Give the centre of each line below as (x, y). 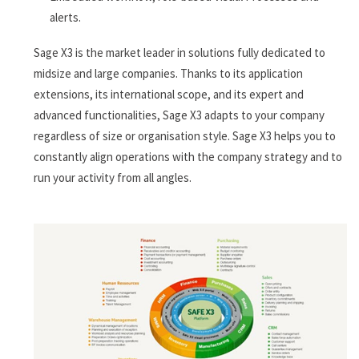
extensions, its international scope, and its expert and (169, 94)
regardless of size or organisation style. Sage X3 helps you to (185, 136)
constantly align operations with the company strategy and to (188, 157)
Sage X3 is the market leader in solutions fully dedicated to (179, 52)
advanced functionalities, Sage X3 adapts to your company (179, 115)
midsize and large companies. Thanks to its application (168, 73)
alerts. (65, 17)
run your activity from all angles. (113, 177)
